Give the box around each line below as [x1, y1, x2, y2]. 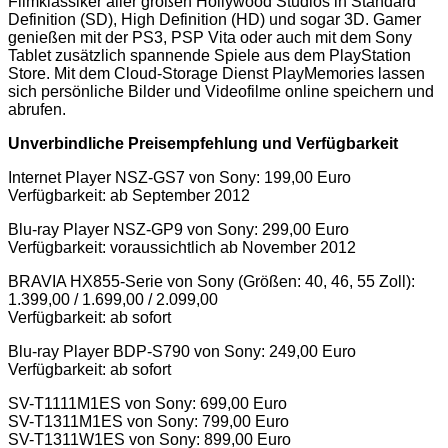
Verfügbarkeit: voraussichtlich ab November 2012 [8, 238, 356, 256]
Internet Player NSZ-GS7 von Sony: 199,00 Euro [8, 168, 351, 186]
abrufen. [8, 100, 66, 118]
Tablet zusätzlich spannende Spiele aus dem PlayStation [8, 46, 411, 64]
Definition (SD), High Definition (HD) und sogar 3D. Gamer [8, 10, 421, 28]
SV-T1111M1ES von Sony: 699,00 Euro [8, 394, 287, 412]
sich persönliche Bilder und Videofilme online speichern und [8, 82, 434, 100]
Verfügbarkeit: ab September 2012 [8, 186, 250, 204]
